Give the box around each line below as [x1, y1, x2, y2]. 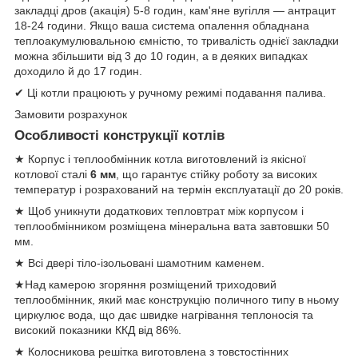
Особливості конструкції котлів [14, 127, 225, 143]
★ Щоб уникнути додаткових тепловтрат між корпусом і [14, 205, 304, 218]
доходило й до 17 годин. [14, 64, 142, 78]
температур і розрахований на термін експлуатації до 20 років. [14, 183, 344, 197]
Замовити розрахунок [14, 107, 127, 121]
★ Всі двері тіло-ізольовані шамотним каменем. [14, 257, 265, 270]
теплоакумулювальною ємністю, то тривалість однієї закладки [14, 34, 339, 47]
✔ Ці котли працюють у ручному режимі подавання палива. [14, 86, 326, 99]
